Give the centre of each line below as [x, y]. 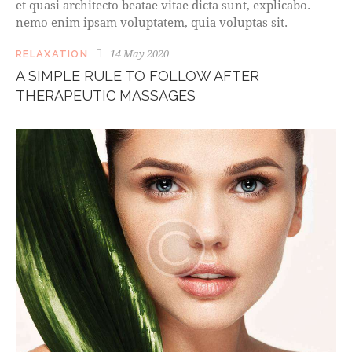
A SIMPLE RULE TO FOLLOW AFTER [137, 76]
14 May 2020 [140, 54]
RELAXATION [52, 54]
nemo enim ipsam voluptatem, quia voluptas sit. [152, 22]
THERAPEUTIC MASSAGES [106, 96]
